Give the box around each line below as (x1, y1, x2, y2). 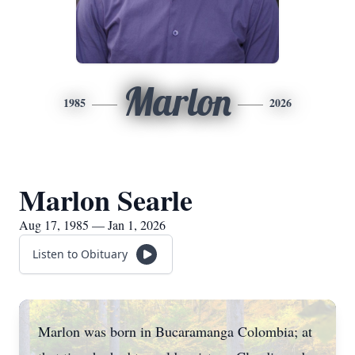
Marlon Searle (19, 179, 193, 220)
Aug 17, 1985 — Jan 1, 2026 (19, 216, 166, 233)
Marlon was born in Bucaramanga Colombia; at (38, 322, 312, 341)
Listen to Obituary (32, 246, 128, 261)
